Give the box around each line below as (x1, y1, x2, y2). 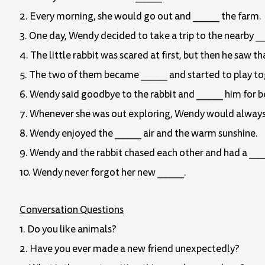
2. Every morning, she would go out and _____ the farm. (20, 9, 261, 24)
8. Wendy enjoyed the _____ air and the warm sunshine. (20, 127, 258, 141)
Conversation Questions (20, 203, 124, 217)
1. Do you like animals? (20, 222, 117, 237)
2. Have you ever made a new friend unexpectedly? (20, 242, 240, 256)
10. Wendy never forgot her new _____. (20, 166, 186, 180)
